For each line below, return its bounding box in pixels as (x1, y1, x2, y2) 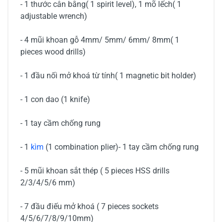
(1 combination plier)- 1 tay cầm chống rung (46, 142, 199, 152)
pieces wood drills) (20, 47, 86, 57)
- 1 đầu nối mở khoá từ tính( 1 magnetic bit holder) (20, 71, 196, 81)
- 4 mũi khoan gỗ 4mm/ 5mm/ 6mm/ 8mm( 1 (20, 35, 179, 45)
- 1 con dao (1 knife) (20, 95, 90, 105)
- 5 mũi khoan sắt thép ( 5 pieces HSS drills (20, 166, 169, 176)
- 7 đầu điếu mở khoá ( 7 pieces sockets (20, 202, 159, 212)
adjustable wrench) (20, 11, 87, 21)
